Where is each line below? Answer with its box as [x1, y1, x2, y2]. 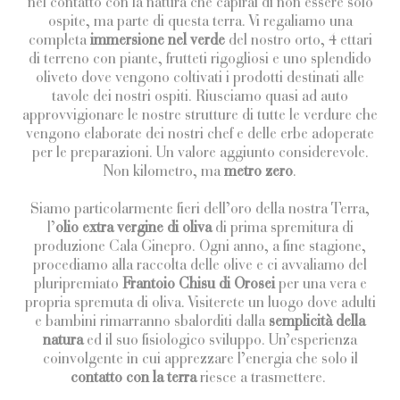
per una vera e [274, 273, 367, 293]
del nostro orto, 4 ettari [224, 29, 372, 49]
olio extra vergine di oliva [54, 217, 212, 237]
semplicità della [269, 311, 365, 330]
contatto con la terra [71, 367, 196, 387]
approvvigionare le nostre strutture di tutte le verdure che [22, 104, 378, 124]
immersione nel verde [89, 29, 225, 49]
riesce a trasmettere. [196, 367, 326, 387]
